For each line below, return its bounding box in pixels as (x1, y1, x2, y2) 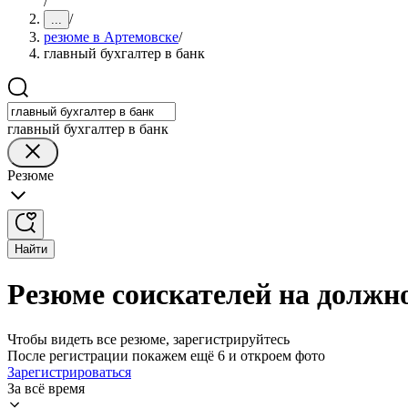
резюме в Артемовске (44, 29, 178, 45)
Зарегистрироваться (7, 363, 131, 380)
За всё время (7, 380, 85, 396)
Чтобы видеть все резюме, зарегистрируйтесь (7, 331, 290, 347)
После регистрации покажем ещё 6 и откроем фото (7, 347, 325, 363)
